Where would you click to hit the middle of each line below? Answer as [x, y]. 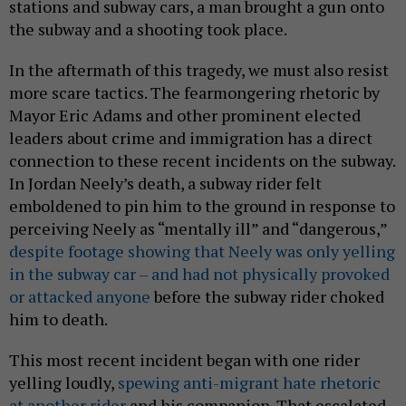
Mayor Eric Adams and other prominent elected [185, 116]
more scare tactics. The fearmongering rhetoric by [194, 93]
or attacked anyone [80, 297]
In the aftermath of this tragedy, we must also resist [199, 70]
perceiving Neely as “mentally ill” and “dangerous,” [198, 229]
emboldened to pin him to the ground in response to [202, 206]
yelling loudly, [63, 383]
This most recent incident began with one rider [184, 360]
